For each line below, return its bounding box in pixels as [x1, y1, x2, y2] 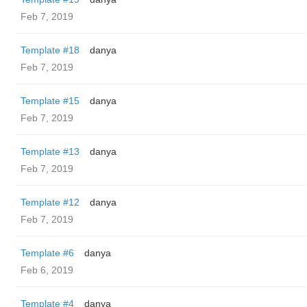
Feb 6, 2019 [21, 265, 73, 275]
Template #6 [21, 247, 74, 258]
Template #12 [21, 197, 79, 208]
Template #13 [21, 146, 79, 157]
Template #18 [21, 45, 79, 56]
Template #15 [21, 95, 79, 106]
